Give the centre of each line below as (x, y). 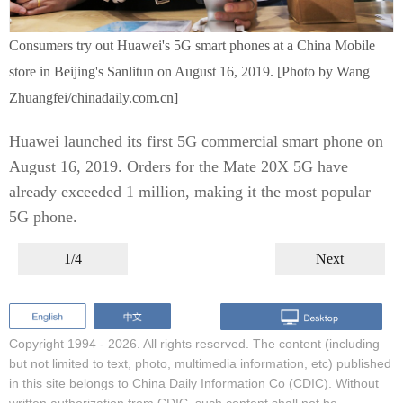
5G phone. (43, 217)
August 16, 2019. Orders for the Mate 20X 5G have (179, 166)
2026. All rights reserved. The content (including (244, 343)
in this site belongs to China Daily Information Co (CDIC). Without (194, 383)
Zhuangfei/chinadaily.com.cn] (94, 98)
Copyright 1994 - (58, 343)
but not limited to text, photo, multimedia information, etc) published (200, 363)
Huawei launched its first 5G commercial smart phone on (196, 141)
